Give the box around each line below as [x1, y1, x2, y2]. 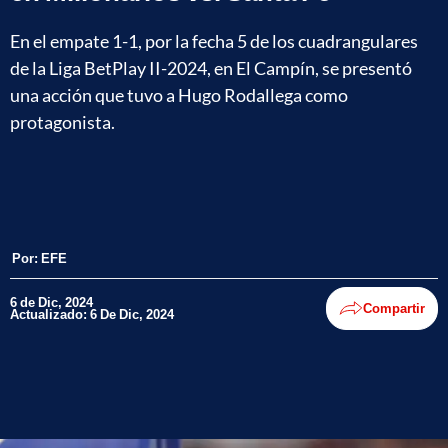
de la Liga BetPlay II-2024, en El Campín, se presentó [10, 56, 412, 79]
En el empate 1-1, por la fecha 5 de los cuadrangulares [10, 29, 418, 52]
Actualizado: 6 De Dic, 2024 [10, 306, 174, 323]
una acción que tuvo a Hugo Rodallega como [10, 83, 348, 106]
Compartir [363, 300, 425, 317]
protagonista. [10, 110, 115, 133]
